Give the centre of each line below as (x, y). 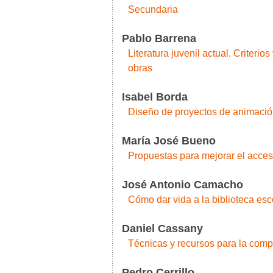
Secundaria (153, 9)
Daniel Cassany (162, 229)
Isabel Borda (155, 97)
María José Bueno (169, 141)
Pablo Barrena (159, 38)
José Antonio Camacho (183, 185)
